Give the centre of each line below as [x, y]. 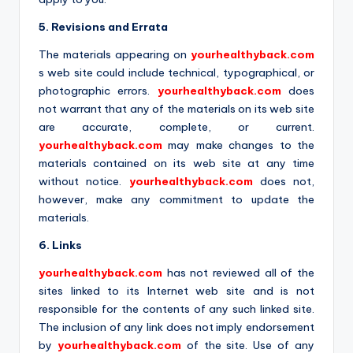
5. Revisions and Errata [103, 26]
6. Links [60, 245]
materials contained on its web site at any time [176, 163]
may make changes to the [242, 145]
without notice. [84, 181]
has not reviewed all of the [241, 272]
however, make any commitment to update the [176, 199]
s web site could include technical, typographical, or [176, 72]
